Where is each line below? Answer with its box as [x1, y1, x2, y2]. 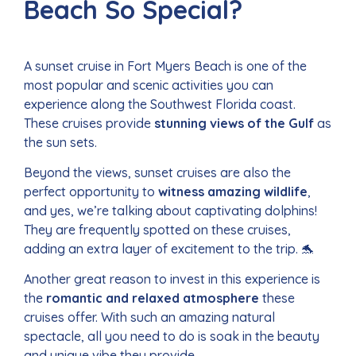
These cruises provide [24, 114, 154, 131]
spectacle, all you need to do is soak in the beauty [24, 328, 319, 345]
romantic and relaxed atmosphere [46, 290, 259, 307]
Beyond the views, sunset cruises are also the [24, 164, 291, 180]
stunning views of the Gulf [154, 114, 317, 131]
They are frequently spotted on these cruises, [24, 221, 291, 238]
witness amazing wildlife [158, 183, 308, 199]
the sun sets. [24, 133, 100, 150]
